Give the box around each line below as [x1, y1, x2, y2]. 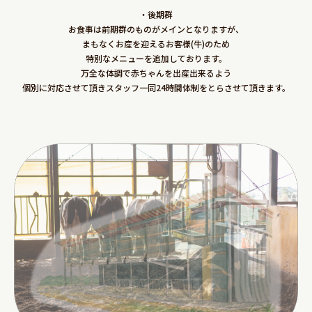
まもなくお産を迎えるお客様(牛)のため [82, 38, 230, 49]
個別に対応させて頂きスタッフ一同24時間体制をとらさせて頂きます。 [22, 81, 290, 93]
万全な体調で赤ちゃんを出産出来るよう [81, 67, 231, 79]
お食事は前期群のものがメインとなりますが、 [68, 23, 244, 35]
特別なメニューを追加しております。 [85, 52, 227, 64]
